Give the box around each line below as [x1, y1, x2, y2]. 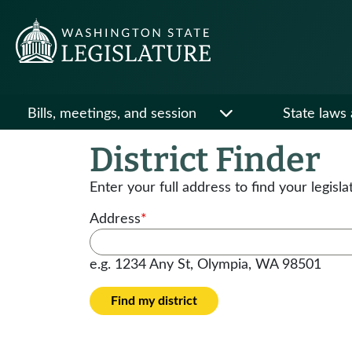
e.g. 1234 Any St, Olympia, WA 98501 [90, 258, 321, 272]
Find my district [111, 295, 197, 307]
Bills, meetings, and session [27, 107, 196, 121]
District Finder [90, 140, 321, 180]
